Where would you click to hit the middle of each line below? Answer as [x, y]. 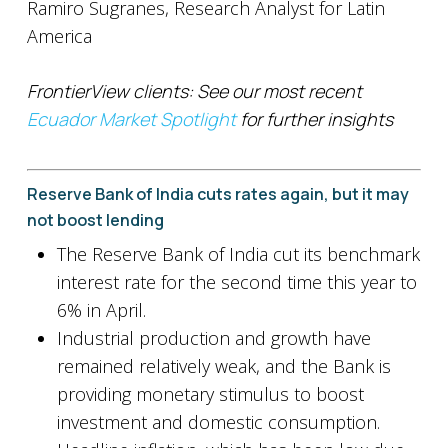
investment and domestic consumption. [218, 422]
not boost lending [95, 220]
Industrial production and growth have [213, 338]
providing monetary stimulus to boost [210, 394]
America [59, 36]
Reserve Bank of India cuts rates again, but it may [217, 194]
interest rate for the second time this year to [236, 282]
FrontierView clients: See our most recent [194, 91]
